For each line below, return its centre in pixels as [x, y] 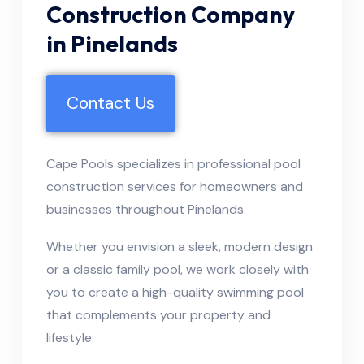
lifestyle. [70, 337]
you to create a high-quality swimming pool [175, 292]
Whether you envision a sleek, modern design [180, 246]
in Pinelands [112, 43]
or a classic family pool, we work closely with [178, 269]
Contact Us [110, 103]
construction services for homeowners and [175, 186]
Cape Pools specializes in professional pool [173, 163]
